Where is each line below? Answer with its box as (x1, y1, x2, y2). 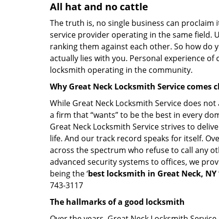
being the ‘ (50, 168, 88, 179)
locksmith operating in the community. (50, 65, 193, 75)
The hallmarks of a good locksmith (50, 197, 185, 207)
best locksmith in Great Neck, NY (88, 168, 217, 179)
